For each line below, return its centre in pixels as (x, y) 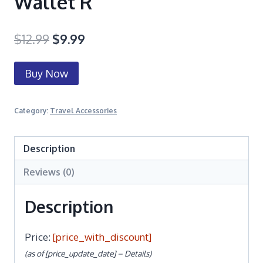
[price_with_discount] (102, 237)
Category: (32, 110)
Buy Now (46, 73)
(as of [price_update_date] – (75, 253)
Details (137, 253)
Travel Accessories (83, 110)
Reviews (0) (49, 172)
